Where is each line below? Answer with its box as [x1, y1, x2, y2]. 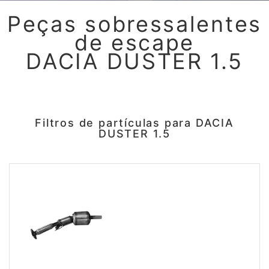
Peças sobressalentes [7, 11, 262, 37]
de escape [74, 29, 195, 56]
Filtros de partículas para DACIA [35, 116, 234, 129]
